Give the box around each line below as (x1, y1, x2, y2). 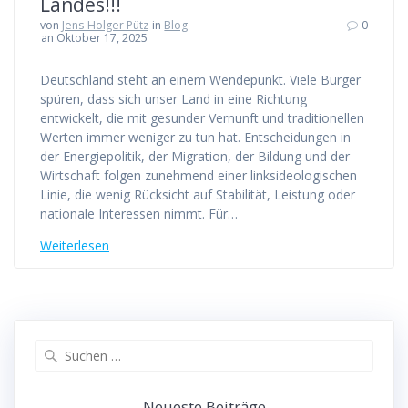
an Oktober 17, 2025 (41, 30, 148, 46)
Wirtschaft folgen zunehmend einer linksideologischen (40, 167, 357, 185)
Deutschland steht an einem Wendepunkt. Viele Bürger (40, 71, 361, 89)
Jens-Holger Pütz (62, 17, 148, 34)
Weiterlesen (40, 237, 109, 255)
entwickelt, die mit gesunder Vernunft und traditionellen (40, 109, 364, 127)
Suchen (203, 339, 247, 358)
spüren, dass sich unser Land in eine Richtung (40, 90, 307, 108)
